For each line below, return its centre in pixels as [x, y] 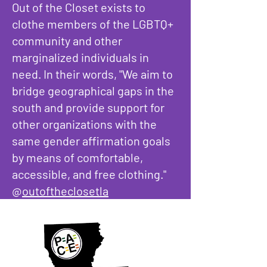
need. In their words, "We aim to [92, 74]
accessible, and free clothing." [89, 174]
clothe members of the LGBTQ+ [93, 24]
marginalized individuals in [80, 57]
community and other [67, 41]
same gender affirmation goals [91, 141]
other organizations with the [84, 124]
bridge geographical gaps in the [93, 91]
